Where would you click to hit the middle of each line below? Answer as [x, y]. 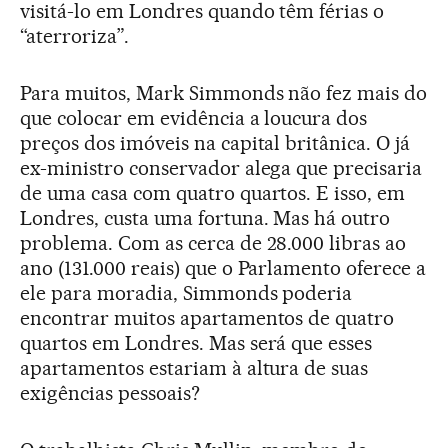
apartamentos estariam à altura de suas [194, 367]
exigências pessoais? [110, 392]
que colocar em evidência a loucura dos [194, 117]
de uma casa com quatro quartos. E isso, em [213, 192]
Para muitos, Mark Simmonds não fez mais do [224, 92]
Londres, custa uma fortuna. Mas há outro [205, 217]
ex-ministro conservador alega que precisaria [221, 167]
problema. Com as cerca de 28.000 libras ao [213, 242]
